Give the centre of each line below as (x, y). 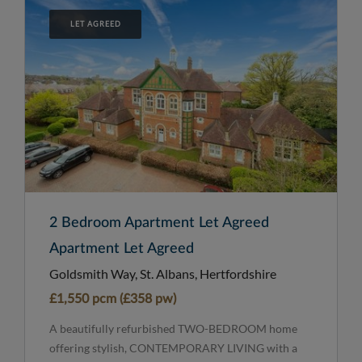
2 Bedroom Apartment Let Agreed (159, 223)
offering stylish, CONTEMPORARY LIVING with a (173, 348)
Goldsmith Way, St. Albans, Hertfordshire (163, 274)
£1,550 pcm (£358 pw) (113, 299)
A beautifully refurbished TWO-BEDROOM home (173, 329)
